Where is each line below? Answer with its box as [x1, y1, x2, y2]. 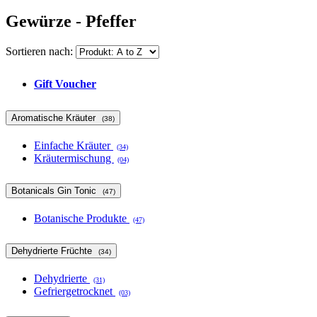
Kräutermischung [34, 151, 114, 164]
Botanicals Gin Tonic [11, 185, 99, 196]
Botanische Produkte [34, 212, 129, 224]
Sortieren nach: [6, 45, 73, 58]
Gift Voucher [34, 78, 96, 91]
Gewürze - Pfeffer [6, 12, 137, 31]
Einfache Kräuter [34, 139, 113, 151]
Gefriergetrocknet [34, 284, 115, 297]
